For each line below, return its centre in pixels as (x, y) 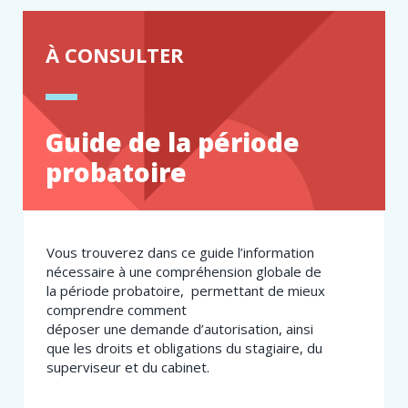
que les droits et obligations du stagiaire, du (184, 348)
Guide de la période (173, 143)
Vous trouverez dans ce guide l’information (180, 253)
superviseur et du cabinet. (128, 367)
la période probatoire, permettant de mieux (186, 291)
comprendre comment (117, 310)
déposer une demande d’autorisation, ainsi (180, 329)
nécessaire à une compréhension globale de (184, 272)
